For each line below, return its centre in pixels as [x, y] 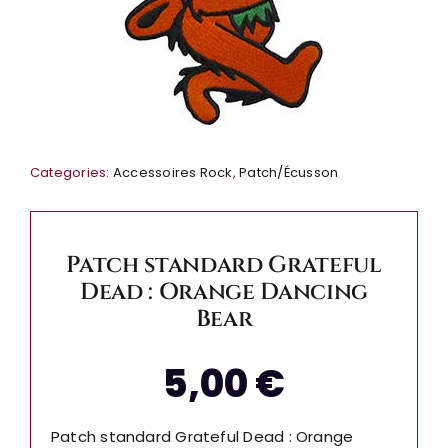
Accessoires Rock [172, 173]
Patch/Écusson [289, 173]
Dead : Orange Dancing [224, 292]
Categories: [71, 173]
